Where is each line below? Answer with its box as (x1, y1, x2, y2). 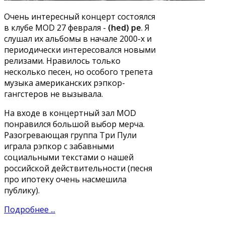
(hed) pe (108, 22, 141, 34)
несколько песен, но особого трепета (4, 66, 153, 78)
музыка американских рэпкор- (4, 77, 125, 89)
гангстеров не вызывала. (4, 88, 103, 100)
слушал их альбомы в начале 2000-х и (4, 33, 152, 45)
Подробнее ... (4, 204, 55, 215)
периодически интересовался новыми (4, 44, 156, 56)
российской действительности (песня (4, 163, 152, 174)
